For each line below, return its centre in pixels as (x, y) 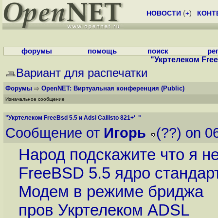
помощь (102, 51)
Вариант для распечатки (82, 73)
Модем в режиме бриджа (111, 192)
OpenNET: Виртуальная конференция (100, 88)
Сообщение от (54, 133)
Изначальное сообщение (35, 99)
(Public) (173, 88)
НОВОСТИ (164, 13)
